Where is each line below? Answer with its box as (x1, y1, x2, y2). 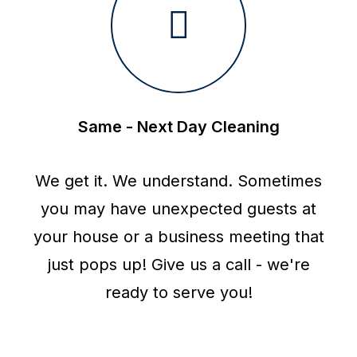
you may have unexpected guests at (41, 199, 316, 218)
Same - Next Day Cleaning (77, 117, 280, 136)
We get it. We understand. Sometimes (35, 171, 322, 190)
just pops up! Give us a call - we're (47, 255, 310, 274)
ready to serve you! (104, 283, 253, 302)
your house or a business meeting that (33, 227, 324, 246)
